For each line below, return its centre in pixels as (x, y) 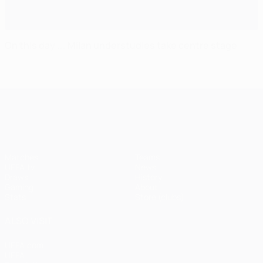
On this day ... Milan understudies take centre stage (121, 45)
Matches (21, 157)
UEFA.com (24, 245)
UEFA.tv (20, 167)
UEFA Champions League (152, 98)
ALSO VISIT (29, 221)
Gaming (19, 187)
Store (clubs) (160, 197)
